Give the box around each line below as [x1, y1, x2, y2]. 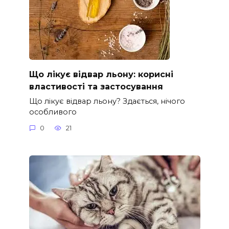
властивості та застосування [29, 81, 163, 91]
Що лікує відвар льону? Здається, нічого [29, 96, 185, 106]
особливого [29, 107, 77, 117]
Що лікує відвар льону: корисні [29, 69, 173, 79]
